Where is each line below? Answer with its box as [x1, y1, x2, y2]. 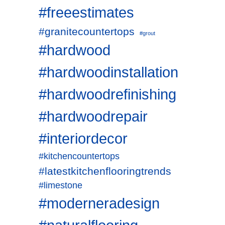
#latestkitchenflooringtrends [39, 165, 171, 177]
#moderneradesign [39, 195, 160, 211]
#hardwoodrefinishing [39, 86, 176, 102]
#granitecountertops [39, 26, 135, 37]
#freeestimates [39, 4, 134, 21]
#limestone [39, 180, 82, 190]
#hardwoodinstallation [39, 64, 178, 80]
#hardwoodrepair [39, 108, 148, 125]
